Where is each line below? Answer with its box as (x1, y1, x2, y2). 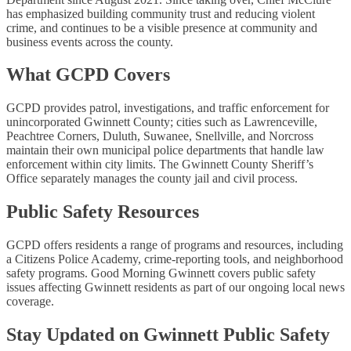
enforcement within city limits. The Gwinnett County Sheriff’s (6, 157, 313, 172)
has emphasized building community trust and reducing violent (6, 6, 315, 20)
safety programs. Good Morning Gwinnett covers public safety (6, 266, 316, 280)
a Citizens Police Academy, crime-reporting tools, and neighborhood (6, 252, 343, 266)
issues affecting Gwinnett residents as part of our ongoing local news (6, 280, 345, 295)
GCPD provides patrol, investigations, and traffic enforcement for (6, 101, 329, 115)
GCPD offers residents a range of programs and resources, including (6, 238, 343, 252)
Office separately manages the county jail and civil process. (6, 172, 298, 186)
